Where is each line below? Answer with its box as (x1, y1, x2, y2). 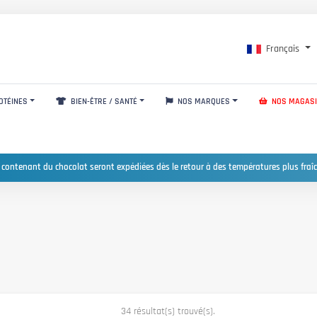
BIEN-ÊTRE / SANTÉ (68, 96, 137, 107)
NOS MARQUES (175, 96, 231, 107)
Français (266, 42, 300, 55)
